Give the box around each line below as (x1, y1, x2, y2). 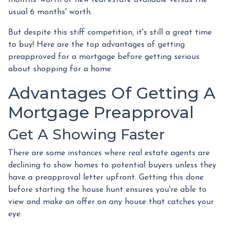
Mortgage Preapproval (8, 102, 194, 122)
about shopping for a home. (8, 65, 115, 73)
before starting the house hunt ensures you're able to (8, 185, 207, 194)
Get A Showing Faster (8, 125, 165, 143)
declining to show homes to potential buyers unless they (8, 161, 216, 169)
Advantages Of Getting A (8, 82, 215, 103)
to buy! (8, 40, 37, 49)
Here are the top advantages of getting (37, 40, 185, 49)
